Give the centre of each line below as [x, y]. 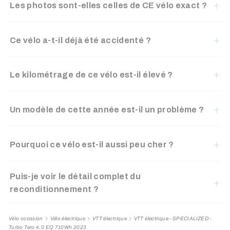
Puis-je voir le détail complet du [75, 177]
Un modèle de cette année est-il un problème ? [107, 110]
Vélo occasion [26, 219]
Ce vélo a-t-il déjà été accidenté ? [80, 40]
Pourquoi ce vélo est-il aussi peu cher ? [92, 144]
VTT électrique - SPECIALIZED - [172, 219]
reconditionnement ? [54, 189]
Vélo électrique [68, 219]
